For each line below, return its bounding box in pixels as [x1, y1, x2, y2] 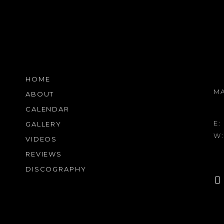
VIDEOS [25, 135, 57, 143]
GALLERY [25, 120, 62, 128]
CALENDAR [25, 105, 70, 113]
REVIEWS [25, 150, 62, 158]
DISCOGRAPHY [25, 165, 87, 173]
